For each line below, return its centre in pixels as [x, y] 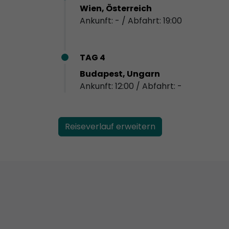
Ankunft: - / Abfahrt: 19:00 [131, 20]
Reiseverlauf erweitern [110, 126]
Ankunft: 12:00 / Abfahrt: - [131, 86]
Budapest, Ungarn [120, 74]
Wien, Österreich [116, 8]
